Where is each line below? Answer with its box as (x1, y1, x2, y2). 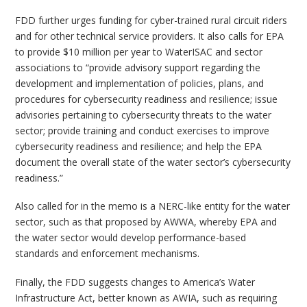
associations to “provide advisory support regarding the (15, 61, 261, 74)
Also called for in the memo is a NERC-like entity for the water (15, 199, 291, 213)
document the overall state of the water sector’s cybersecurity (15, 156, 291, 169)
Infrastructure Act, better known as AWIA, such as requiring (15, 291, 278, 304)
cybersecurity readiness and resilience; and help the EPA (15, 140, 262, 153)
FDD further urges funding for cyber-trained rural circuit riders (15, 14, 288, 27)
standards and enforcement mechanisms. (15, 247, 200, 260)
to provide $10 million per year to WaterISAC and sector (15, 45, 263, 58)
